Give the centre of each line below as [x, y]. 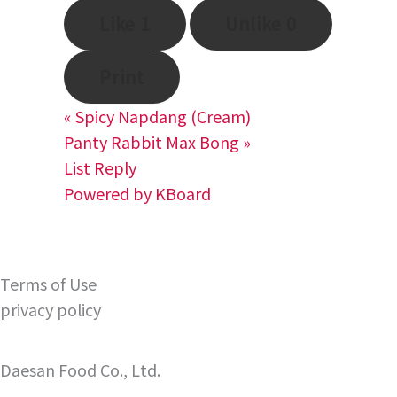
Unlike [256, 23]
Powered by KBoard [137, 193]
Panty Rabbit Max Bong [152, 142]
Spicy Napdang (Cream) [163, 116]
